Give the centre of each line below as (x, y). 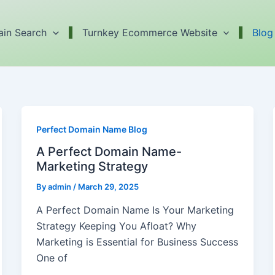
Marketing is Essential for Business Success (137, 242)
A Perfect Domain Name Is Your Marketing (135, 210)
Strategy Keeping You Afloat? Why (116, 226)
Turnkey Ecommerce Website (149, 32)
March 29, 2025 (108, 187)
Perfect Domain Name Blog (91, 129)
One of (52, 258)
